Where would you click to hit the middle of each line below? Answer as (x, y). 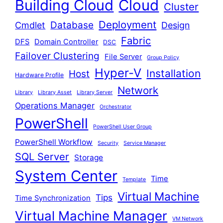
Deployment (128, 24)
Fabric (136, 40)
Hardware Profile (40, 75)
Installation (174, 73)
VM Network (188, 219)
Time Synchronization (53, 198)
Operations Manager (55, 105)
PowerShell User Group (123, 126)
